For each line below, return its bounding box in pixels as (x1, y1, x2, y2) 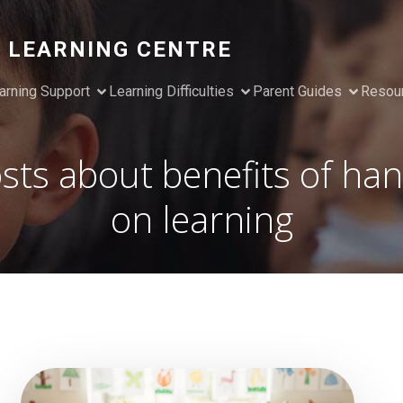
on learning (110, 194, 293, 244)
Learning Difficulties (108, 83, 234, 100)
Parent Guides (252, 83, 342, 100)
